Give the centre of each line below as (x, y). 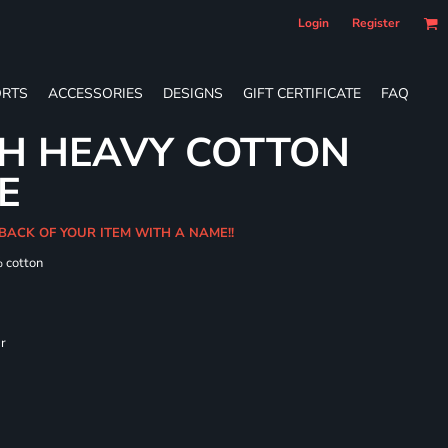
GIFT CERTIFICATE (302, 93)
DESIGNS (193, 93)
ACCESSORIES (95, 93)
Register (376, 23)
